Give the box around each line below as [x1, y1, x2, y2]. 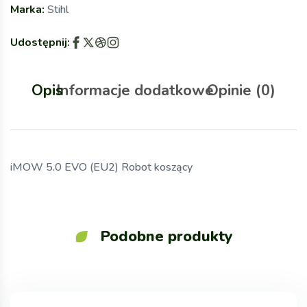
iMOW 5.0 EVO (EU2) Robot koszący [10, 159, 193, 175]
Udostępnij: [10, 34, 70, 50]
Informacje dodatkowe [56, 79, 214, 101]
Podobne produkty [88, 225, 233, 247]
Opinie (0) [207, 79, 275, 101]
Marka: [10, 1, 47, 17]
